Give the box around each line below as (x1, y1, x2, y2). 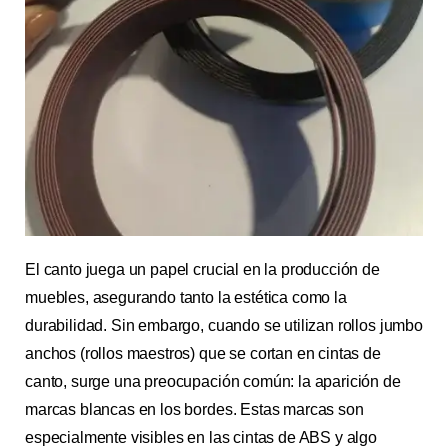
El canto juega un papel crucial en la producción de (25, 261, 380, 278)
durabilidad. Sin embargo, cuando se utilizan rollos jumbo (25, 317, 423, 334)
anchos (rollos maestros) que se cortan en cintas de (25, 345, 381, 362)
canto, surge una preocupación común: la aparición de (25, 373, 401, 390)
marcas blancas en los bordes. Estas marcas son (25, 401, 364, 418)
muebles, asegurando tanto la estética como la (25, 289, 347, 306)
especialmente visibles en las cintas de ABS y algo (25, 429, 377, 446)
